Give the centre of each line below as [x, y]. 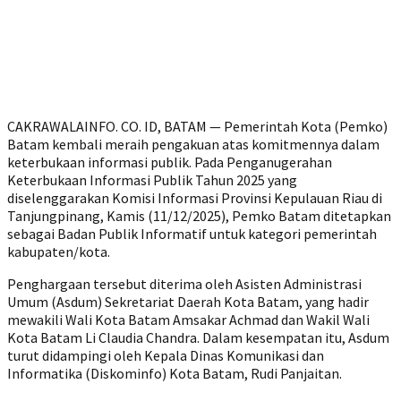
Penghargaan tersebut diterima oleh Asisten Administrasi [184, 284]
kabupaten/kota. [59, 252]
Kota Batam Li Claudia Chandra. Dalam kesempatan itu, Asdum [198, 337]
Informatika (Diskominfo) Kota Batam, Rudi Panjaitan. [175, 373]
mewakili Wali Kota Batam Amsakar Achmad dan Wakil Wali [188, 320]
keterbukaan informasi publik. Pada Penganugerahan [170, 162]
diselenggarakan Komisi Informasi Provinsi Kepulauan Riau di [195, 198]
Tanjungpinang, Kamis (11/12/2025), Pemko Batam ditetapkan [199, 216]
